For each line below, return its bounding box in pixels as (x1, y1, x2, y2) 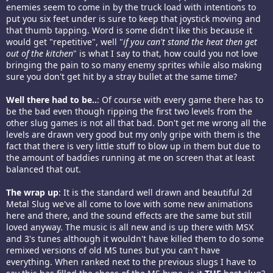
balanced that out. (6, 163, 81, 175)
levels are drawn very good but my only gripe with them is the (6, 129, 260, 141)
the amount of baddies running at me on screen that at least (6, 152, 255, 164)
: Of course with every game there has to (97, 94, 263, 106)
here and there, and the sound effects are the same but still (6, 210, 252, 222)
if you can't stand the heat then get (123, 36, 257, 48)
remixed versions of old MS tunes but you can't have (6, 244, 220, 257)
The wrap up (6, 186, 58, 199)
